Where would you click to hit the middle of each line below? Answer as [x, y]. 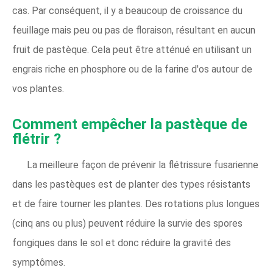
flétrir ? [37, 139]
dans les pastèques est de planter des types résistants [131, 184]
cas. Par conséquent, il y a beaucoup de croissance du [127, 11]
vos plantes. [38, 89]
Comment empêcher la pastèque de [130, 124]
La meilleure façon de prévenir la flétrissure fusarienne [143, 165]
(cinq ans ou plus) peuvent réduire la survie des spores [127, 223]
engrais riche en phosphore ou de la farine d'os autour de [132, 69]
